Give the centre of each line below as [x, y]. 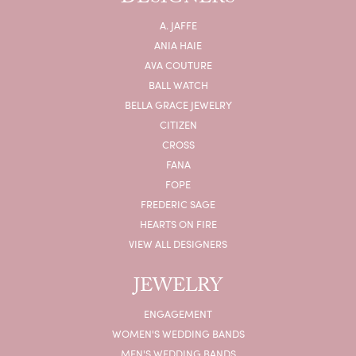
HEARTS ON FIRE [178, 223]
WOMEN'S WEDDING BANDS [178, 333]
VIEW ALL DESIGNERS [178, 243]
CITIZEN [178, 124]
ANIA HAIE [178, 44]
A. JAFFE [178, 25]
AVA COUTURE [178, 64]
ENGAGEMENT [178, 313]
